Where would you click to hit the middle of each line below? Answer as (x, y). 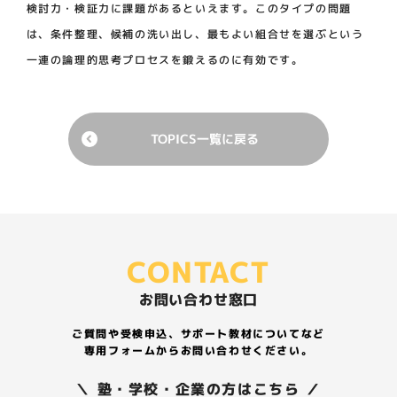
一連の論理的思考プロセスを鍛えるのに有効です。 (165, 59)
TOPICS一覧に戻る (205, 138)
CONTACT (198, 272)
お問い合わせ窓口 (198, 299)
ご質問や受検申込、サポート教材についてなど (198, 333)
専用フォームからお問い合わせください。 (198, 350)
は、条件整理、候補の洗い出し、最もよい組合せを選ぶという (195, 34)
